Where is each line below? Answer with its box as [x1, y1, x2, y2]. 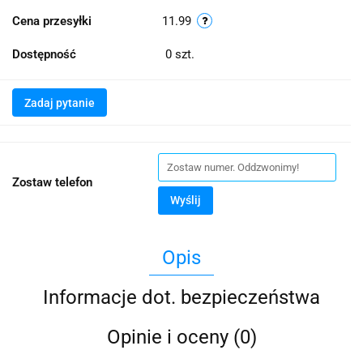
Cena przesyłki [12, 14, 92, 29]
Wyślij [170, 194, 201, 207]
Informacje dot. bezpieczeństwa [43, 286, 320, 310]
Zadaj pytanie [24, 96, 95, 110]
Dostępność [12, 47, 76, 62]
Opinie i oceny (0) [106, 326, 257, 349]
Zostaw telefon [12, 175, 92, 190]
